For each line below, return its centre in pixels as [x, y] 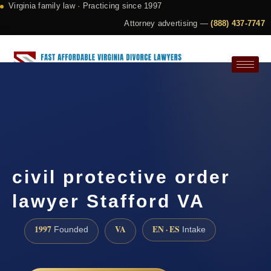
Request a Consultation [72, 106]
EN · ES [166, 230]
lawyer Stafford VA [109, 201]
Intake [193, 230]
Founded [70, 230]
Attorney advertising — [168, 23]
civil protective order [121, 177]
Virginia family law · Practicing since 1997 [85, 6]
